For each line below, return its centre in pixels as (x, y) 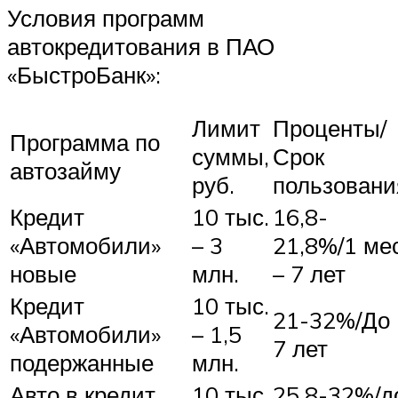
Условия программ (106, 17)
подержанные (82, 363)
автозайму (65, 171)
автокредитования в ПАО (141, 46)
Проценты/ (330, 128)
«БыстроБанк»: (84, 74)
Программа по (85, 143)
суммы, (231, 157)
